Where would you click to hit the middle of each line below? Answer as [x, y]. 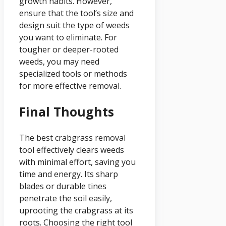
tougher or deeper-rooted [69, 50]
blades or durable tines [63, 186]
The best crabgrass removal [72, 137]
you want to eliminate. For [68, 38]
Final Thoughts [67, 111]
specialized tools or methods [73, 74]
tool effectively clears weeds [72, 150]
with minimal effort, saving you [77, 162]
